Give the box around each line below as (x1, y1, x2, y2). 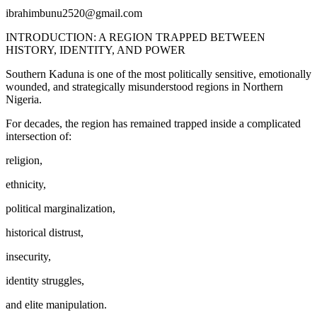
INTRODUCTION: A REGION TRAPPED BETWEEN (6, 30, 265, 43)
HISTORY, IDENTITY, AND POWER (6, 43, 185, 56)
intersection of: (6, 129, 71, 142)
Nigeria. (6, 93, 42, 105)
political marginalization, (6, 202, 115, 214)
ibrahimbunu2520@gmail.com (6, 6, 142, 19)
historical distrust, (6, 226, 83, 238)
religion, (6, 154, 42, 166)
